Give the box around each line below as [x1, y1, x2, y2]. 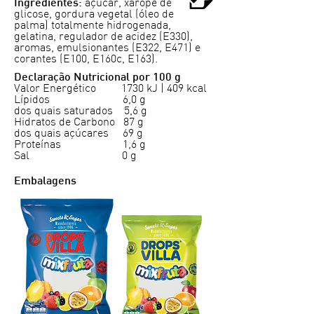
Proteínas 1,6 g [14, 139, 146, 151]
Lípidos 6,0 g [14, 94, 146, 106]
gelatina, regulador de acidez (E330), [14, 31, 193, 43]
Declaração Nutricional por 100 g [14, 72, 181, 83]
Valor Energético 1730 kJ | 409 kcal [14, 83, 207, 95]
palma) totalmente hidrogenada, [14, 20, 171, 32]
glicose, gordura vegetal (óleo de [14, 8, 174, 20]
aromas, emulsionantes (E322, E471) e [14, 42, 200, 54]
